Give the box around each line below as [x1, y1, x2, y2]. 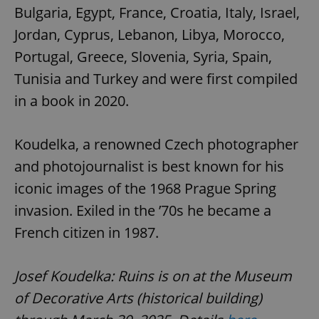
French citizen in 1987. [14, 222, 159, 242]
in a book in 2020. [14, 90, 129, 110]
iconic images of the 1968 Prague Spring [14, 178, 276, 198]
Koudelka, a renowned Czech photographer [14, 134, 298, 154]
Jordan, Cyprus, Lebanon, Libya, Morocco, [14, 24, 285, 44]
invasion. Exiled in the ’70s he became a [14, 200, 271, 220]
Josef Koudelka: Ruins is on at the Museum [14, 266, 292, 286]
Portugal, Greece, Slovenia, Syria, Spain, [14, 46, 272, 66]
